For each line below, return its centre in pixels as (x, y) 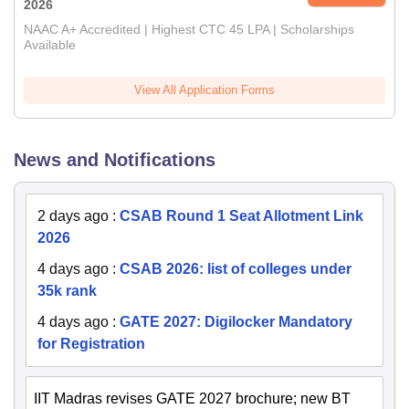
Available (50, 45)
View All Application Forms (204, 90)
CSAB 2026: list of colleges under (236, 269)
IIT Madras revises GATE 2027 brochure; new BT (192, 399)
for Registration (91, 344)
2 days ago (73, 216)
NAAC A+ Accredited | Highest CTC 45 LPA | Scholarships (189, 30)
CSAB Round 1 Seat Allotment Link (241, 216)
